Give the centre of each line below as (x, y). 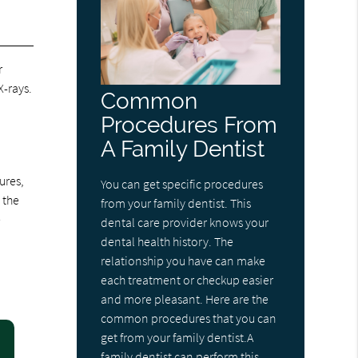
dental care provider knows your (185, 223)
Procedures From (189, 125)
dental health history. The (167, 242)
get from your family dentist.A (177, 338)
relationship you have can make (183, 261)
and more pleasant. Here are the (185, 299)
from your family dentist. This (176, 203)
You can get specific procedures (182, 184)
